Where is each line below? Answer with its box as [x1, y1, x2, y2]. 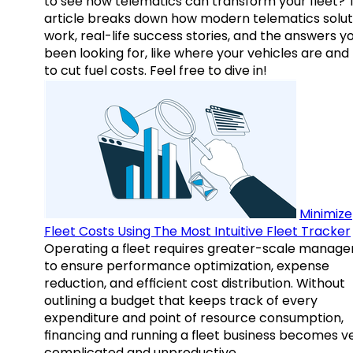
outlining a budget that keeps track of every [44, 292, 318, 310]
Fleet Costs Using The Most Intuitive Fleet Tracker [44, 222, 351, 241]
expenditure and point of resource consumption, [44, 309, 344, 328]
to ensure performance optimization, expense [44, 257, 329, 276]
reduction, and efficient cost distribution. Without [44, 274, 345, 293]
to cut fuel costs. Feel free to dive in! [44, 61, 267, 80]
